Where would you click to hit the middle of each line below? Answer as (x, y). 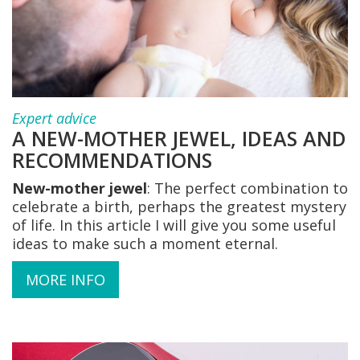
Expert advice (54, 118)
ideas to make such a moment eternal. (145, 243)
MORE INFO (65, 279)
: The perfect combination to (247, 188)
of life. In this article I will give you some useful (174, 225)
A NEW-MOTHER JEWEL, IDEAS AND (179, 138)
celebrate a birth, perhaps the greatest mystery (179, 206)
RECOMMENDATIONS (112, 160)
